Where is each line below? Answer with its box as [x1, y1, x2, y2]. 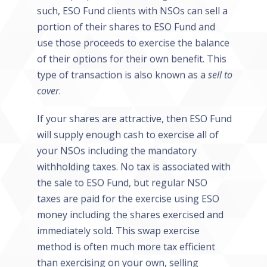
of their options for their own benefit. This [36, 52, 226, 66]
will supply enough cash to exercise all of [36, 128, 219, 141]
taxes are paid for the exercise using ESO [36, 191, 219, 205]
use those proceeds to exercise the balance [36, 36, 229, 49]
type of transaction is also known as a [36, 67, 208, 81]
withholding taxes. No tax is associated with [36, 160, 231, 173]
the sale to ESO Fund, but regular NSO [36, 175, 207, 189]
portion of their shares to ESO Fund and [36, 20, 215, 33]
